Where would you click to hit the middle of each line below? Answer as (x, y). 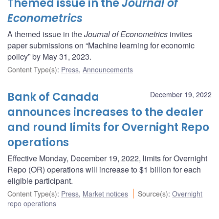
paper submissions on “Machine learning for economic (101, 45)
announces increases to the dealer (105, 112)
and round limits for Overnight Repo (108, 127)
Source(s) (153, 193)
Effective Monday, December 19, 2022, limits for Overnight (107, 158)
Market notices (105, 193)
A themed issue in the (46, 34)
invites (180, 34)
